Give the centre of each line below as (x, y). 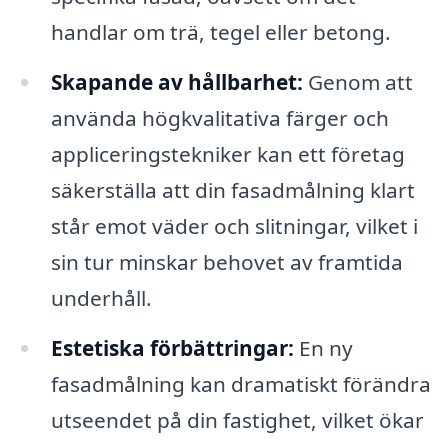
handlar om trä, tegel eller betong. (220, 32)
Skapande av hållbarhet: (176, 82)
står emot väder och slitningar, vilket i (234, 226)
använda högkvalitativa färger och (219, 118)
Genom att (357, 82)
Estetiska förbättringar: (172, 347)
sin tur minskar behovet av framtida (226, 262)
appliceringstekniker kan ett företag (227, 154)
